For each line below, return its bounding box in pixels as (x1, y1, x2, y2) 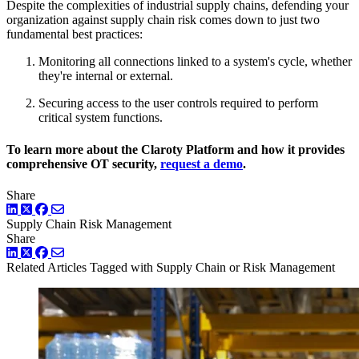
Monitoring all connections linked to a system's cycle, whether (38, 54, 352, 69)
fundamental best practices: (6, 27, 143, 42)
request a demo (160, 156, 243, 171)
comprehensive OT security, (6, 156, 160, 171)
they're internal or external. (38, 69, 173, 83)
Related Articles (6, 260, 87, 274)
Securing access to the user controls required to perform (38, 96, 318, 111)
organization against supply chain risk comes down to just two (6, 13, 320, 27)
